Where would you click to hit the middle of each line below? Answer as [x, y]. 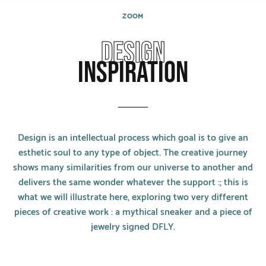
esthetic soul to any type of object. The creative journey [133, 153]
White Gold [49, 197]
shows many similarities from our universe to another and [133, 168]
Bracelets [46, 60]
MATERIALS [52, 169]
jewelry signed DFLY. [133, 227]
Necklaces [48, 113]
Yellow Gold [50, 224]
